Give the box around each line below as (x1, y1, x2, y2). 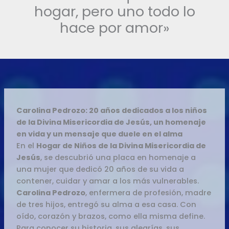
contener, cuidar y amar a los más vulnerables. (16, 175, 199, 186)
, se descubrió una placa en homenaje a (40, 152, 196, 163)
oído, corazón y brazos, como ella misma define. (16, 211, 205, 221)
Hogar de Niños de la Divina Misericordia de (36, 140, 207, 151)
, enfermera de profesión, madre (85, 187, 212, 198)
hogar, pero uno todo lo (34, 1, 195, 21)
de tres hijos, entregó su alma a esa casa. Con (16, 199, 197, 210)
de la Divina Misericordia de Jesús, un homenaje (16, 117, 207, 127)
